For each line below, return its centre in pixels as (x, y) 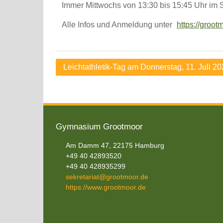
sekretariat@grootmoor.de (107, 177)
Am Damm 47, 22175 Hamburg (115, 145)
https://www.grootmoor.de (106, 187)
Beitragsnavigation (96, 66)
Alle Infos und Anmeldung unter (118, 25)
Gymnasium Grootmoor (99, 127)
